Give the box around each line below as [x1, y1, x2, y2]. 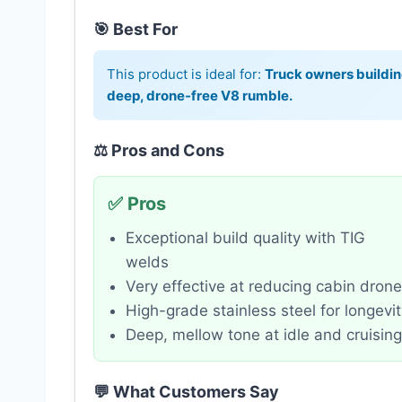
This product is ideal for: [107, 66, 265, 83]
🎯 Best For [93, 20, 178, 39]
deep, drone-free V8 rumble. [107, 87, 293, 105]
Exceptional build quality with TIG [126, 229, 365, 248]
